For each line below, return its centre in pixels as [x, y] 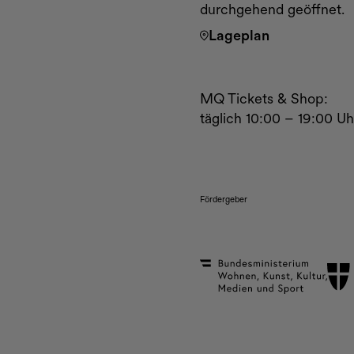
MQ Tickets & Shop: [264, 99]
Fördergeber [224, 200]
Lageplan [239, 36]
